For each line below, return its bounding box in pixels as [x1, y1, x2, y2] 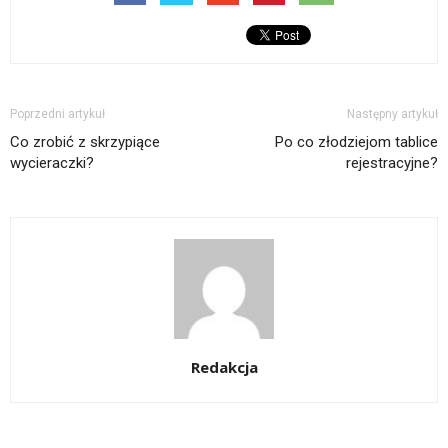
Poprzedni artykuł [10, 106, 105, 121]
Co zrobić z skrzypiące [10, 132, 160, 151]
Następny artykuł [347, 106, 438, 121]
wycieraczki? [10, 153, 94, 172]
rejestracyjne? [346, 153, 438, 172]
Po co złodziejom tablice [275, 132, 438, 151]
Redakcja [190, 356, 258, 377]
